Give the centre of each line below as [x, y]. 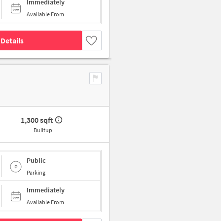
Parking [36, 172]
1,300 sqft [37, 120]
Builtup [43, 130]
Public [36, 160]
